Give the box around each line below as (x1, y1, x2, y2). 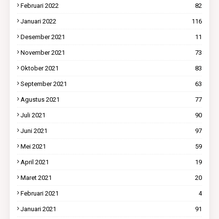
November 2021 (21, 48, 65, 56)
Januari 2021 (21, 205, 56, 213)
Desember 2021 (21, 33, 65, 41)
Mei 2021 (21, 142, 46, 150)
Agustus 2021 (21, 95, 60, 103)
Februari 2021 (21, 189, 59, 197)
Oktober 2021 (21, 64, 59, 72)
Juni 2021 (21, 127, 47, 134)
